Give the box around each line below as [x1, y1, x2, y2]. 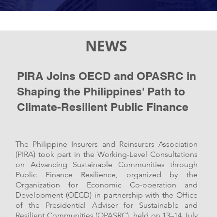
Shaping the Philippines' [17, 85, 147, 98]
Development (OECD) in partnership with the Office [15, 190, 198, 200]
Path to [147, 85, 185, 98]
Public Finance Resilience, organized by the [15, 170, 198, 179]
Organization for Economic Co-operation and [15, 180, 198, 189]
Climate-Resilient [17, 100, 110, 113]
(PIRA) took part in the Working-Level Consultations [15, 150, 198, 159]
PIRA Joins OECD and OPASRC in [17, 69, 196, 82]
